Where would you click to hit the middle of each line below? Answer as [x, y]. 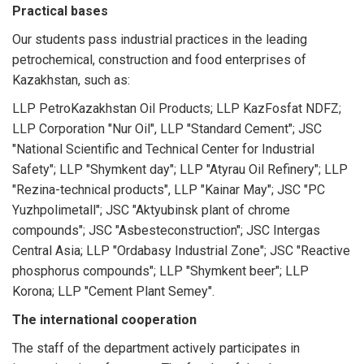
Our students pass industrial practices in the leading [160, 39]
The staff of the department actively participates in [156, 348]
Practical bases [60, 11]
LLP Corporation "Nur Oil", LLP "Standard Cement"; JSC [167, 129]
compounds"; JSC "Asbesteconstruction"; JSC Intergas [166, 230]
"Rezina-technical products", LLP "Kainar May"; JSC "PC [169, 190]
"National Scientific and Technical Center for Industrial [163, 149]
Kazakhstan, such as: [71, 80]
